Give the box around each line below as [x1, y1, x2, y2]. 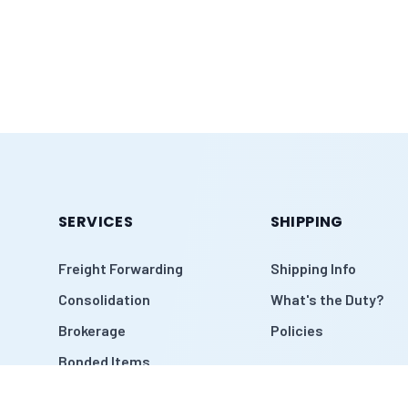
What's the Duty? [270, 291, 383, 308]
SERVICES [58, 211, 134, 232]
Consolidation [58, 291, 150, 308]
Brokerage [58, 321, 126, 339]
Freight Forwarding [58, 260, 183, 277]
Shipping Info [270, 260, 356, 277]
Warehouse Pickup [58, 383, 180, 401]
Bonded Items [58, 352, 150, 370]
